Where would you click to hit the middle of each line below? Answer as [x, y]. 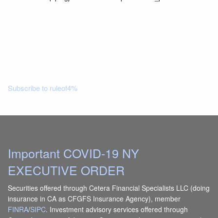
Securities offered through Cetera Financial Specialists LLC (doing [109, 188]
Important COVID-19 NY [74, 153]
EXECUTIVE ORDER [66, 170]
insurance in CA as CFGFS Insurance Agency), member [94, 198]
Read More [37, 32]
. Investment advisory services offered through [117, 209]
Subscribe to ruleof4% [43, 88]
